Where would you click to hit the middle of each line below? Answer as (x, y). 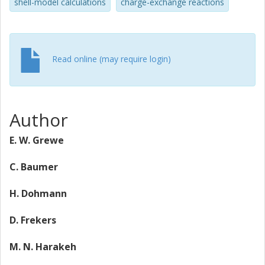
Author (39, 120)
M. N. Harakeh (43, 247)
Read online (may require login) (112, 59)
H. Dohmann (38, 193)
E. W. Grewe (37, 140)
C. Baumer (34, 167)
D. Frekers (33, 220)
